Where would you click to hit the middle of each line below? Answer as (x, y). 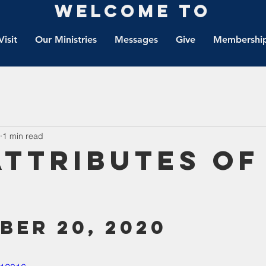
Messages (136, 39)
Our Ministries (66, 39)
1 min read (23, 136)
